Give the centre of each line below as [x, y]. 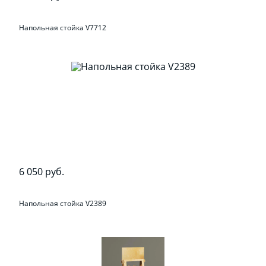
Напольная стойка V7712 [63, 27]
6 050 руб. [42, 171]
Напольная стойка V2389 [63, 204]
